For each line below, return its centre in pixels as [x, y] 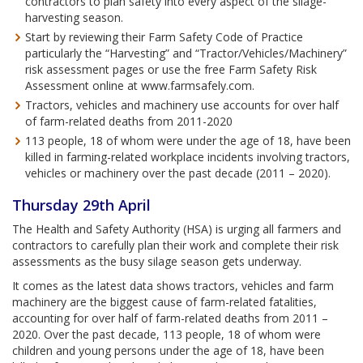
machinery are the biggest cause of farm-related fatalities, [164, 302]
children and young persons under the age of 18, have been [168, 350]
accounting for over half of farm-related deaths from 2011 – [170, 318]
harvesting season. [74, 17]
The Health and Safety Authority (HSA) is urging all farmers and [177, 229]
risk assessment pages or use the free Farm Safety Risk [171, 69]
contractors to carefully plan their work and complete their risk [175, 245]
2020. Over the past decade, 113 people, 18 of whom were [167, 334]
